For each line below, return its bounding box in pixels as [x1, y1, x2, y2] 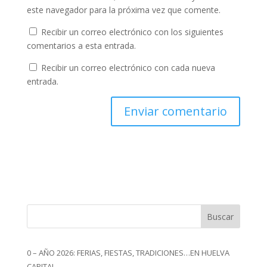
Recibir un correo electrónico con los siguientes [41, 26, 223, 38]
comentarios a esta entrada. [26, 40, 136, 51]
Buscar [207, 210, 234, 222]
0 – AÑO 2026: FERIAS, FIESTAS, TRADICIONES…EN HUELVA [26, 247, 229, 258]
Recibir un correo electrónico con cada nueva [41, 62, 215, 73]
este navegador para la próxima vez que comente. [26, 4, 221, 15]
